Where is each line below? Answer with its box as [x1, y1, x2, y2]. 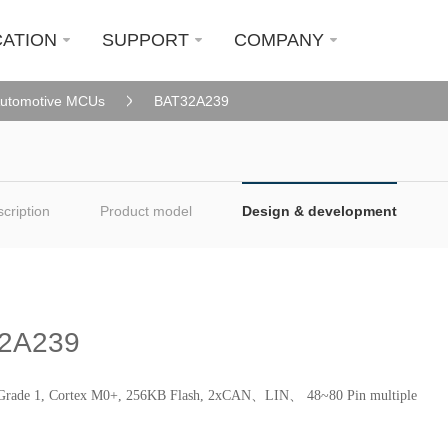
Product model [99, 203, 192, 219]
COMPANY [234, 30, 324, 50]
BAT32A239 [154, 92, 230, 109]
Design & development [241, 203, 397, 219]
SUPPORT [102, 30, 189, 50]
